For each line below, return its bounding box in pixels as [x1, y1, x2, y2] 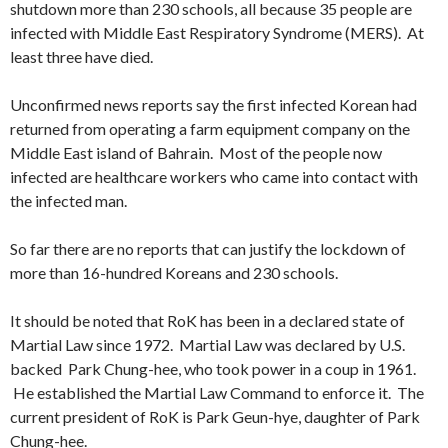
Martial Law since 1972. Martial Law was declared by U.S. [10, 335, 405, 354]
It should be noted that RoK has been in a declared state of [10, 311, 405, 330]
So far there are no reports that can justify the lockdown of [10, 239, 406, 258]
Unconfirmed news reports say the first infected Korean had [10, 95, 417, 114]
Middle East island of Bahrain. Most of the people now [10, 143, 382, 162]
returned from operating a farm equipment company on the [10, 119, 410, 138]
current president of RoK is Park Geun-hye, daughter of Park [10, 407, 420, 426]
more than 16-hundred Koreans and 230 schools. [10, 263, 338, 282]
